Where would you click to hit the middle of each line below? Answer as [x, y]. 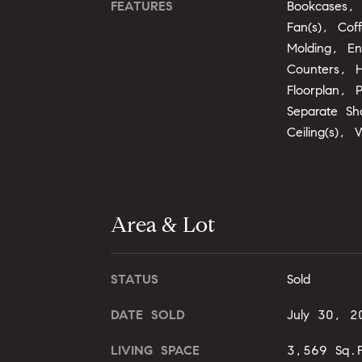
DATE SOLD [148, 314]
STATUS [135, 279]
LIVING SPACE [155, 350]
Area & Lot [163, 224]
